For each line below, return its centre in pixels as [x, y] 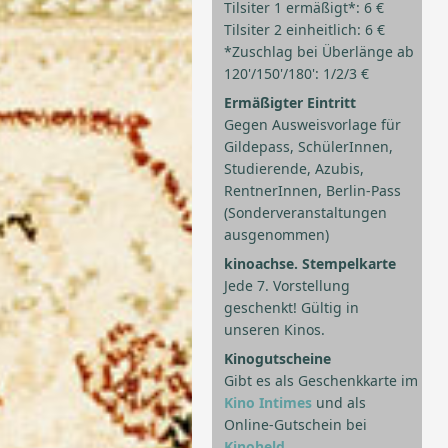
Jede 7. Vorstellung [287, 286]
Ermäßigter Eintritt [290, 103]
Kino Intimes [268, 403]
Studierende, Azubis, [294, 169]
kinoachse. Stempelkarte [310, 264]
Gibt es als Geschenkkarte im [321, 381]
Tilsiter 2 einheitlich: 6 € [304, 30]
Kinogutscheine [277, 359]
